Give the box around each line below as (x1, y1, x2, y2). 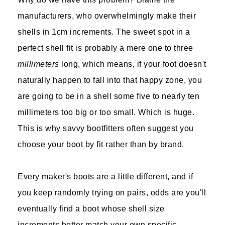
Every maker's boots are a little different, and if (18, 172, 193, 181)
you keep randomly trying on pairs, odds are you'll (18, 188, 206, 197)
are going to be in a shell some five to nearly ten (18, 92, 199, 100)
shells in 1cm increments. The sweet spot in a (18, 28, 190, 36)
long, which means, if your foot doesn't (59, 60, 206, 68)
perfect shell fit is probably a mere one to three (18, 44, 193, 52)
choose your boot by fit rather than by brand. (18, 140, 184, 149)
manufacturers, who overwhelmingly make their (18, 12, 196, 20)
